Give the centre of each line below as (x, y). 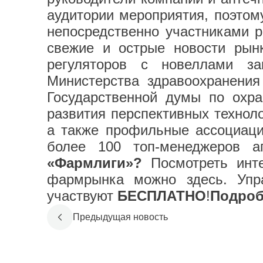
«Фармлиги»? (95, 163)
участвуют (82, 196)
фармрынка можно (117, 179)
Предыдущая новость (120, 217)
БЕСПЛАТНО (162, 196)
